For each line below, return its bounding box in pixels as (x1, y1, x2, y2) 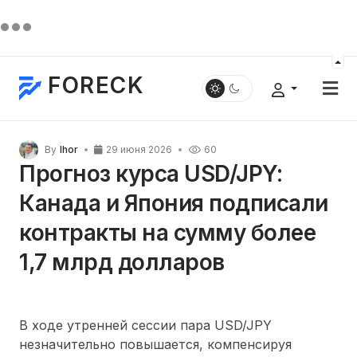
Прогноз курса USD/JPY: (19, 160, 283, 187)
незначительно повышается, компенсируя (19, 336, 292, 352)
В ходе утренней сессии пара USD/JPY (19, 317, 272, 333)
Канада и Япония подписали (19, 190, 328, 217)
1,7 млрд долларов (19, 249, 225, 276)
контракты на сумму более (19, 219, 316, 246)
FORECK (48, 72, 144, 99)
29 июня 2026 (106, 143, 172, 155)
